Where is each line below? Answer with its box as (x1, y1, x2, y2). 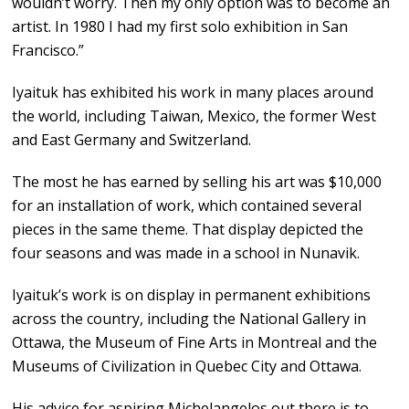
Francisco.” (12, 40, 85, 61)
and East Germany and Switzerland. (12, 130, 252, 151)
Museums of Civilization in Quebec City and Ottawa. (12, 356, 362, 377)
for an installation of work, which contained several (12, 195, 362, 216)
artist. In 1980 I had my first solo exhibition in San (12, 16, 349, 37)
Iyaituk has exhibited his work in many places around (12, 82, 374, 103)
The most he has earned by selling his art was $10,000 (12, 172, 383, 193)
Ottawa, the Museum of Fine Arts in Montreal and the (12, 332, 378, 353)
